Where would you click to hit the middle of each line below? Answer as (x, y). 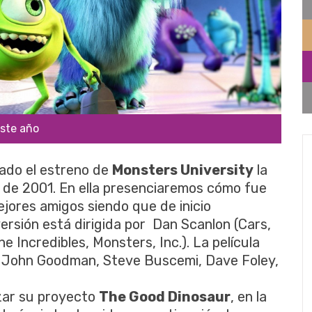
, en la (249, 296)
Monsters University (183, 170)
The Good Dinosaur (165, 296)
